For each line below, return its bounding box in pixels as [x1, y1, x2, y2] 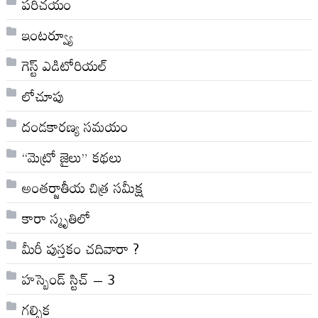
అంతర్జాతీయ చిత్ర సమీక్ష [21, 172, 143, 202]
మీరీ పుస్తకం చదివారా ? [21, 234, 139, 263]
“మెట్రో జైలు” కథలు [21, 142, 122, 171]
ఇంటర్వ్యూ [21, 20, 73, 49]
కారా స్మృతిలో [21, 203, 91, 232]
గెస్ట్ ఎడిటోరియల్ [21, 50, 107, 79]
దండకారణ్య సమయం [21, 111, 128, 141]
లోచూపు [21, 81, 64, 110]
